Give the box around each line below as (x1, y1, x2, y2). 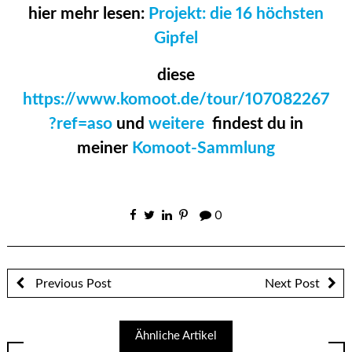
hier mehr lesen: (28, 5, 148, 23)
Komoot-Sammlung (128, 140, 275, 157)
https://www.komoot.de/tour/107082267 (23, 91, 329, 108)
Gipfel (154, 30, 198, 47)
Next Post (265, 277, 320, 290)
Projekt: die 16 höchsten (148, 5, 324, 23)
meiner (77, 140, 128, 157)
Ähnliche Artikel (135, 329, 217, 342)
